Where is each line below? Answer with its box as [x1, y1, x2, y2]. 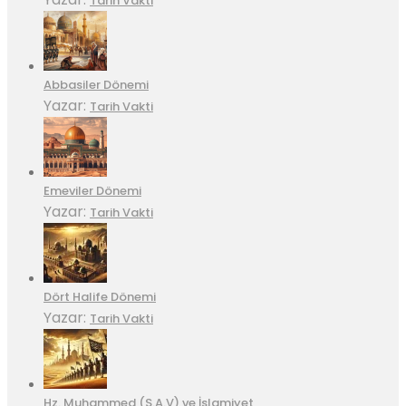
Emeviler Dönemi [43, 182, 141, 200]
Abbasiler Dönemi [43, 76, 149, 94]
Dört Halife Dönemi [43, 288, 156, 306]
